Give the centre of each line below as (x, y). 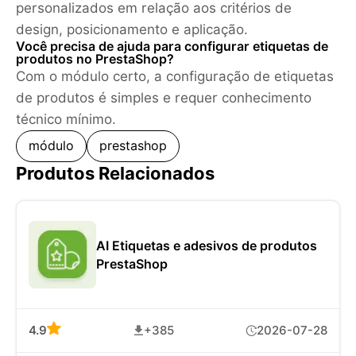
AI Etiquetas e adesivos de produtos (207, 246)
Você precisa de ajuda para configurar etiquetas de (172, 47)
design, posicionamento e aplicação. (132, 30)
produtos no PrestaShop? (95, 60)
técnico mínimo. (66, 120)
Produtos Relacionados (115, 174)
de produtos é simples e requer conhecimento (164, 98)
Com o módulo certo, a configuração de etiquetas (175, 77)
